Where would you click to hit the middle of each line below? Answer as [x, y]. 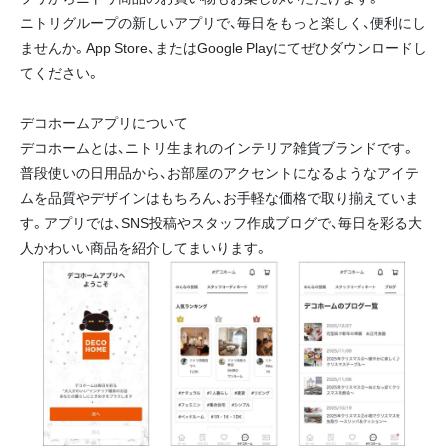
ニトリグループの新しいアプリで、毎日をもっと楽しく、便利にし [223, 22]
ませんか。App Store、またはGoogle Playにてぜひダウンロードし [223, 47]
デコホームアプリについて [104, 122]
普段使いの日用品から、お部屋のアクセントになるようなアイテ [219, 172]
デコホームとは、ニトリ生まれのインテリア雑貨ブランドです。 [217, 147]
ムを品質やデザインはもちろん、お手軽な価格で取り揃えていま [219, 197]
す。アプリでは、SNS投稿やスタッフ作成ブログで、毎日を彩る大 [221, 222]
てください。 [60, 72]
